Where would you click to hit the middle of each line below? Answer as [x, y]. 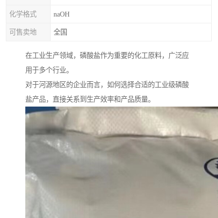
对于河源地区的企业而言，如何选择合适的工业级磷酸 [107, 85]
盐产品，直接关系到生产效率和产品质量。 [90, 100]
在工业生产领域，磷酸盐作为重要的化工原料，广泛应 [107, 56]
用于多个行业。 [49, 70]
